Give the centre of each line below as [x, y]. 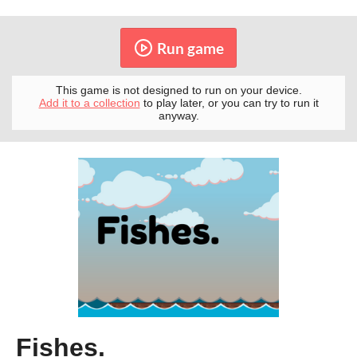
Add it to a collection [89, 103]
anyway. [178, 116]
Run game [190, 48]
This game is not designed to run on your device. [178, 90]
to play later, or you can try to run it [229, 103]
